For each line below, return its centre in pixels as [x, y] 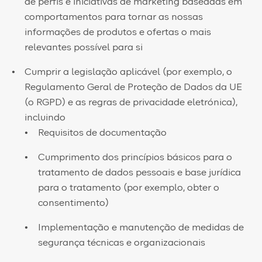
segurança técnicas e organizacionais [121, 243]
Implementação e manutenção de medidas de [141, 227]
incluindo [45, 118]
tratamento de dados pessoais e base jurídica [139, 173]
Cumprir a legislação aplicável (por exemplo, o [129, 72]
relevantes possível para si [84, 47]
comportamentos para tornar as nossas [114, 17]
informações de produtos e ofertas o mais [118, 32]
